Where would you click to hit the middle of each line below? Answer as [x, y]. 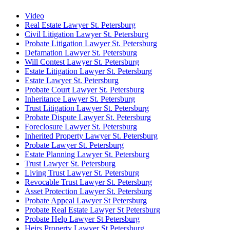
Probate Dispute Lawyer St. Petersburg [88, 118]
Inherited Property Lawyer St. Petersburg [91, 136]
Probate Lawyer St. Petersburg [74, 145]
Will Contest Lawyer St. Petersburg [82, 62]
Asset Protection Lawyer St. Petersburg [88, 191]
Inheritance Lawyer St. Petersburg [80, 99]
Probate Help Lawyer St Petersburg [82, 219]
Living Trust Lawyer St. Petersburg [82, 173]
